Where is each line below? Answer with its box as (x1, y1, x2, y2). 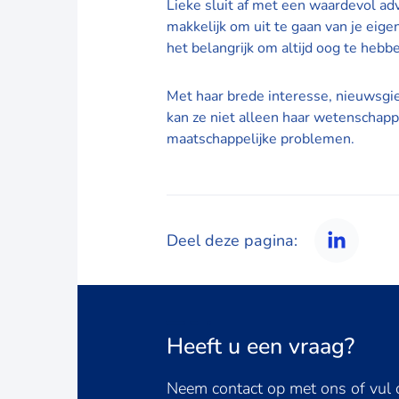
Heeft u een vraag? (167, 331, 354, 362)
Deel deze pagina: (167, 229, 297, 251)
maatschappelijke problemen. (167, 129, 354, 149)
